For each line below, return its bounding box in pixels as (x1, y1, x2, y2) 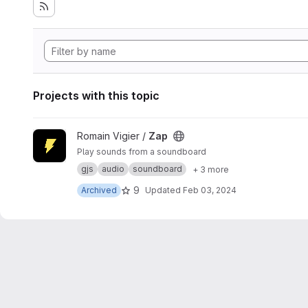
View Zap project (32, 130, 111, 142)
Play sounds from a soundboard (77, 146, 206, 157)
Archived (81, 184, 117, 195)
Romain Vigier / (77, 130, 148, 142)
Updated (145, 184, 183, 195)
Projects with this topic (33, 89, 159, 102)
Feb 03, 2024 (183, 184, 236, 195)
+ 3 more (192, 164, 229, 175)
